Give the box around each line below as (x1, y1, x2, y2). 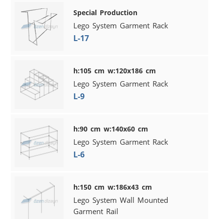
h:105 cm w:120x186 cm (73, 66, 156, 75)
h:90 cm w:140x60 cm (73, 124, 149, 133)
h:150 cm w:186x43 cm (73, 182, 153, 192)
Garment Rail (73, 206, 119, 216)
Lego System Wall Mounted (73, 195, 169, 205)
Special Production (73, 7, 138, 17)
